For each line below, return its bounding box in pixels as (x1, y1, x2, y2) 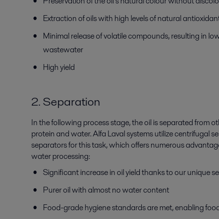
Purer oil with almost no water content (43, 184, 169, 196)
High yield (43, 61, 75, 73)
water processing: (31, 150, 90, 162)
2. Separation (31, 93, 100, 109)
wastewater (43, 44, 83, 55)
